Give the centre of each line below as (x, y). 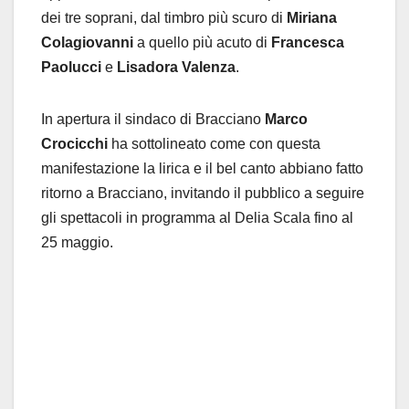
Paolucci (71, 67)
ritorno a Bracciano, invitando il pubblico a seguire (203, 193)
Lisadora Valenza (176, 67)
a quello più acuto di (202, 42)
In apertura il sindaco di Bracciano (153, 119)
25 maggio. (77, 242)
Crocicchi (74, 143)
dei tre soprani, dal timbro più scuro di (164, 17)
